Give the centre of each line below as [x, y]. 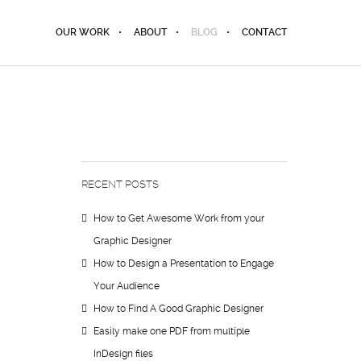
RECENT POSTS [120, 184]
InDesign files [123, 354]
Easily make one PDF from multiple [172, 331]
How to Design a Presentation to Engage [184, 263]
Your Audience [127, 286]
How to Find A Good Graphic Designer [178, 309]
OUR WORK [83, 32]
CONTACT [264, 32]
